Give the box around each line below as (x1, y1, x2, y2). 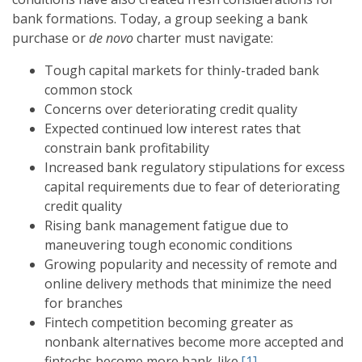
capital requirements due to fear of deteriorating (44, 178, 340, 196)
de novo (89, 29, 133, 48)
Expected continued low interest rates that (44, 120, 301, 138)
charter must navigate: (133, 29, 273, 48)
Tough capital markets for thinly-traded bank (44, 61, 319, 80)
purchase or (12, 29, 89, 48)
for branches (44, 294, 123, 313)
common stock (44, 81, 133, 99)
